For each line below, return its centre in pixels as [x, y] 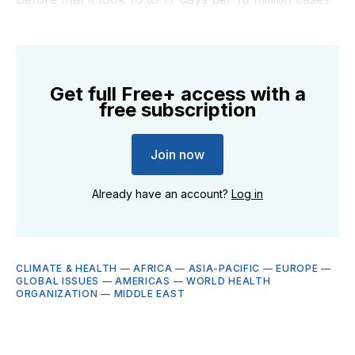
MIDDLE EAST [149, 293]
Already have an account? [162, 193]
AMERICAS [143, 281]
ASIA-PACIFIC [224, 268]
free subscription [177, 109]
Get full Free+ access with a [177, 94]
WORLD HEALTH [228, 281]
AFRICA [153, 268]
